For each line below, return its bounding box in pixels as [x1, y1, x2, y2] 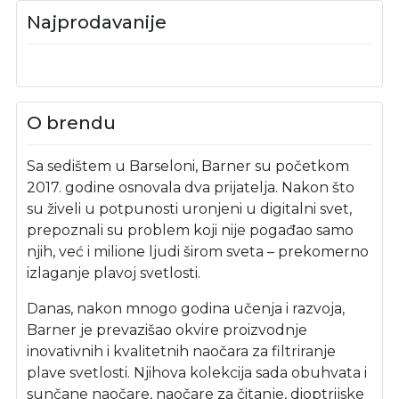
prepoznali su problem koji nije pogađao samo [27, 222, 354, 239]
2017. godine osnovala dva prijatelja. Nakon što [27, 179, 355, 196]
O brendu [27, 111, 117, 134]
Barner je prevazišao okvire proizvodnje [27, 322, 308, 338]
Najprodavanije [27, 10, 167, 33]
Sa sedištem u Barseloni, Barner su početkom [27, 158, 350, 175]
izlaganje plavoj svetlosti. [27, 265, 201, 281]
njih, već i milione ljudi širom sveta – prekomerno [27, 243, 370, 260]
